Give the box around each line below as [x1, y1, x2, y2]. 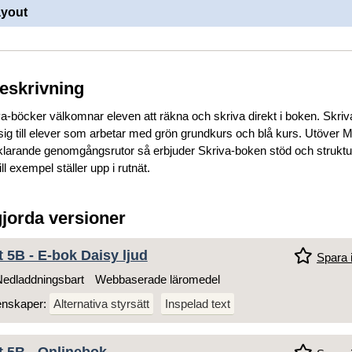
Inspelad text [164, 297, 230, 311]
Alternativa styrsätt [53, 297, 149, 311]
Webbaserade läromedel [94, 273, 220, 287]
